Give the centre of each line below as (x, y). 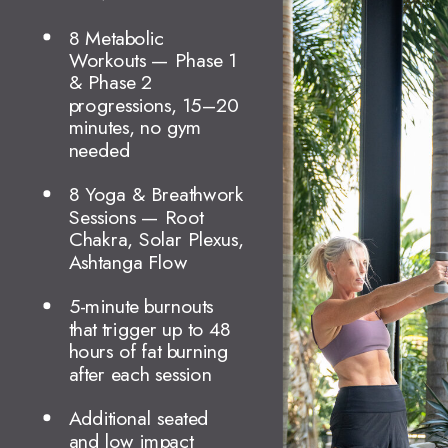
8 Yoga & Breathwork (156, 194)
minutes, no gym (135, 127)
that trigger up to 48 (149, 328)
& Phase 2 (110, 82)
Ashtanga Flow (128, 261)
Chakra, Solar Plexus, (156, 239)
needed (99, 149)
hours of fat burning (148, 351)
